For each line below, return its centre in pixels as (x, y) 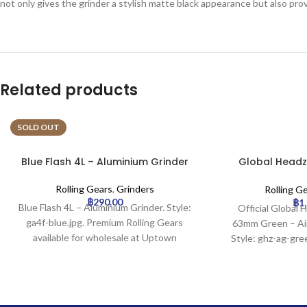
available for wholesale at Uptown (105, 237)
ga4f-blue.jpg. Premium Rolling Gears (105, 222)
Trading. (105, 252)
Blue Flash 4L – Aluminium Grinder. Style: (105, 207)
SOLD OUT (38, 127)
